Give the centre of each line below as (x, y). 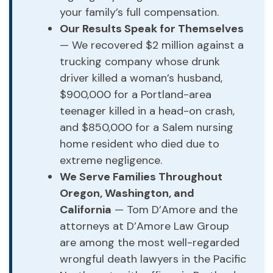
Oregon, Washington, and (127, 193)
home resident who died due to (140, 144)
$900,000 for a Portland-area (136, 94)
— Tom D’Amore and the (175, 209)
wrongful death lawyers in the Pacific (153, 259)
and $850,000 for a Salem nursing (147, 127)
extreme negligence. (111, 160)
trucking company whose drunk (140, 61)
